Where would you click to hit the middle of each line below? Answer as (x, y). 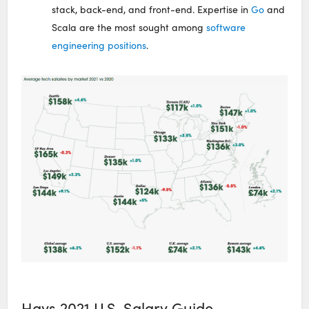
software (226, 27)
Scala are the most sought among (129, 27)
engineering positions (99, 45)
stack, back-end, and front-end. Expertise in (152, 9)
